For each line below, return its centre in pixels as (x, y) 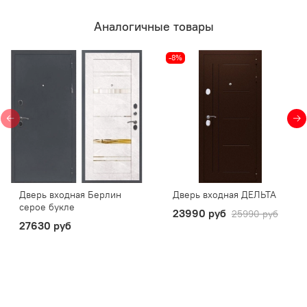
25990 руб (255, 213)
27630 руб (45, 225)
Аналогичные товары (153, 26)
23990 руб (199, 213)
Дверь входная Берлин (70, 194)
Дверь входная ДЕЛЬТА (224, 194)
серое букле (47, 207)
